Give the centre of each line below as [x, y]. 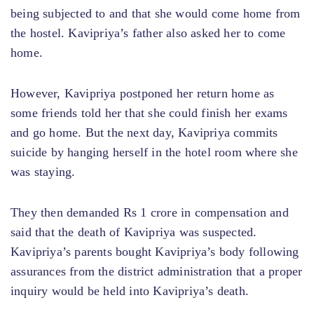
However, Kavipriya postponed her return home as [143, 93]
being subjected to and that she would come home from [156, 13]
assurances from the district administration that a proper [157, 271]
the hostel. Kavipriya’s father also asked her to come [148, 33]
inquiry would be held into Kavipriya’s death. [130, 291]
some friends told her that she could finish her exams [149, 112]
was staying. [43, 171]
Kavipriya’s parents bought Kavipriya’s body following [155, 251]
